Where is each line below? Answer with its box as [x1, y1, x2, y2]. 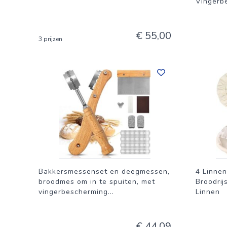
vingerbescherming [39, 187, 108, 197]
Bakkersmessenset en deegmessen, [39, 167, 170, 176]
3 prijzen [39, 35, 62, 43]
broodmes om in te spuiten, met [39, 177, 155, 186]
